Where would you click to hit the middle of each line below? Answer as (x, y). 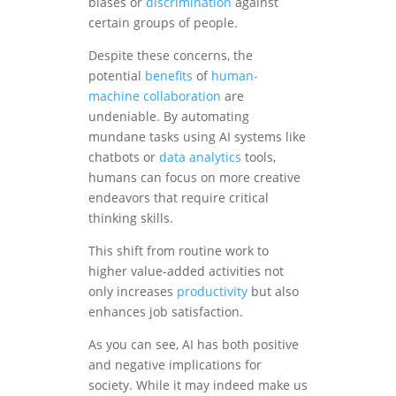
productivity (212, 291)
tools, (259, 156)
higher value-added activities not (186, 270)
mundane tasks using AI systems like (197, 136)
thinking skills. (131, 217)
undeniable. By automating (169, 116)
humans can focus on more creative (194, 177)
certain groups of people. (163, 22)
